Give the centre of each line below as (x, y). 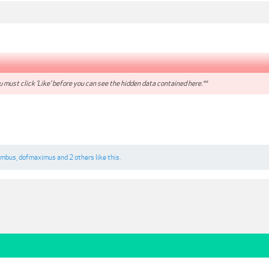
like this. (107, 157)
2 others (82, 157)
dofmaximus (37, 157)
